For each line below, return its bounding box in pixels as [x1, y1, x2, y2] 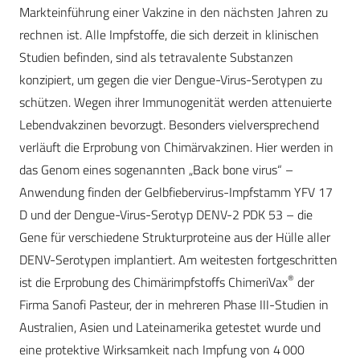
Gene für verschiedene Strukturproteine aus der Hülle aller [19, 227, 330, 247]
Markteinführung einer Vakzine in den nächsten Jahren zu [19, 2, 328, 22]
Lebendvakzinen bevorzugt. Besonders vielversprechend [19, 115, 319, 135]
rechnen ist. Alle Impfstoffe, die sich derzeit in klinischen [19, 25, 319, 45]
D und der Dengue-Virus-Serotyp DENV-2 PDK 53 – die [19, 205, 313, 225]
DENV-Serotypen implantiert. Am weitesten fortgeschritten [19, 250, 337, 270]
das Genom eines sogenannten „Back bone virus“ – [19, 160, 293, 180]
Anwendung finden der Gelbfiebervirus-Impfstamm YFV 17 [19, 182, 333, 202]
